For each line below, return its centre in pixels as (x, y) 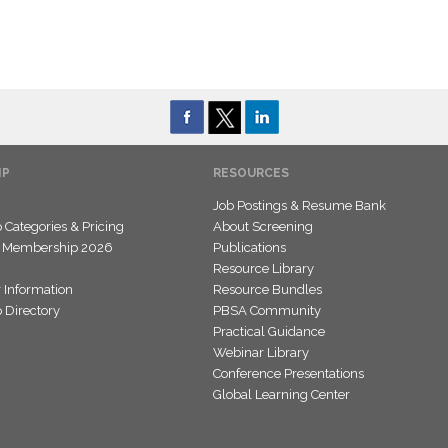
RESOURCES (251, 173)
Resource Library (263, 269)
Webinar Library (261, 353)
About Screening (263, 227)
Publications (249, 248)
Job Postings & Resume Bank (299, 206)
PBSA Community (267, 311)
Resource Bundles (267, 290)
